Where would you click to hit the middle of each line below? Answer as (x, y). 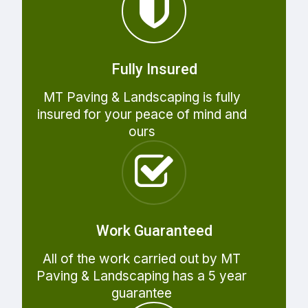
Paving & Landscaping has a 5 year (142, 276)
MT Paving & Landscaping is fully (142, 97)
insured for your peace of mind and (142, 114)
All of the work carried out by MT (142, 258)
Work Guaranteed (154, 230)
